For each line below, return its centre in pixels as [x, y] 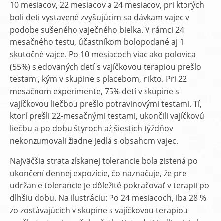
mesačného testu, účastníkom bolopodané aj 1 [97, 42]
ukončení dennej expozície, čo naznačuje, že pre [98, 173]
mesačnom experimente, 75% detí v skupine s [94, 91]
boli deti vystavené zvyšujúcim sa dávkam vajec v [100, 17]
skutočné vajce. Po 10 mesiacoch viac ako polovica [103, 54]
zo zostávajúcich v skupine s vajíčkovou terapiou [99, 210]
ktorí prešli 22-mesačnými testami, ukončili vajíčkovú [107, 116]
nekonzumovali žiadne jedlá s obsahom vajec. [94, 141]
